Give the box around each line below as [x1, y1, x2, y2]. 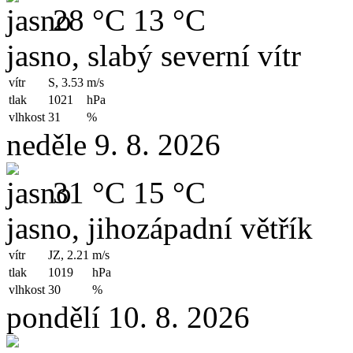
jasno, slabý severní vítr [6, 38, 301, 72]
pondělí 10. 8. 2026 [6, 299, 250, 334]
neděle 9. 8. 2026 [6, 127, 221, 162]
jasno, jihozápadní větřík [6, 210, 313, 245]
